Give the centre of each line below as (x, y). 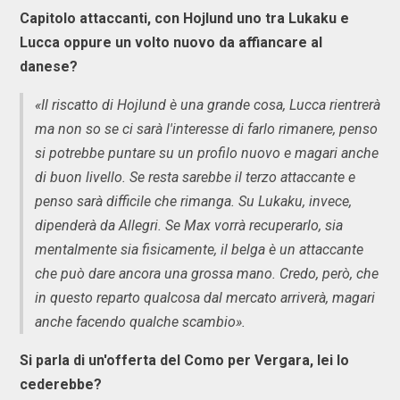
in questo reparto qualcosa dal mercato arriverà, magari (205, 298)
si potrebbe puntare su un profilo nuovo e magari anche (207, 153)
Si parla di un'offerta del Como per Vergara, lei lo (184, 360)
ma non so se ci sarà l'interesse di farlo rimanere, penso (206, 129)
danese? (49, 67)
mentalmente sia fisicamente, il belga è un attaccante (199, 250)
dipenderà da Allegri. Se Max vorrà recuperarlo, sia (189, 225)
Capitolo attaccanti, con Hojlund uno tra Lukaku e (184, 18)
